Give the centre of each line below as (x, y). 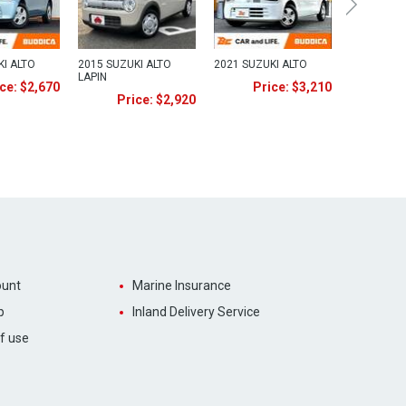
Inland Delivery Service (196, 312)
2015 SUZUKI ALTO (125, 64)
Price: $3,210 (292, 87)
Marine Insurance (181, 285)
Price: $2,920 (156, 100)
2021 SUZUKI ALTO (261, 64)
